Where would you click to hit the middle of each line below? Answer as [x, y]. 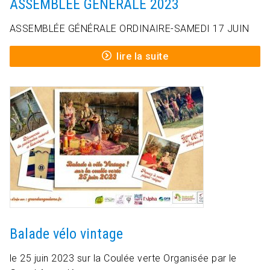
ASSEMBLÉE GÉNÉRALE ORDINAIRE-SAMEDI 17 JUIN [130, 29]
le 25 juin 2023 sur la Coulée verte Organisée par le [123, 259]
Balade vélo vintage [66, 234]
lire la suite [143, 57]
